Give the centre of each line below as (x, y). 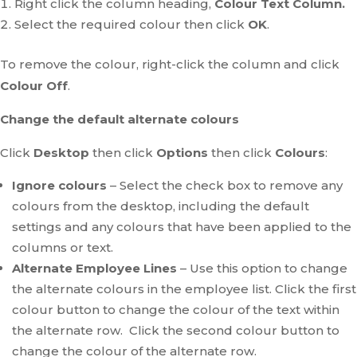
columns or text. (63, 247)
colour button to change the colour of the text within (176, 310)
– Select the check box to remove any (226, 185)
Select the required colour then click (131, 24)
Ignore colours (61, 185)
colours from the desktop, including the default (161, 206)
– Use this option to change (264, 268)
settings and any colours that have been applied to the (182, 227)
